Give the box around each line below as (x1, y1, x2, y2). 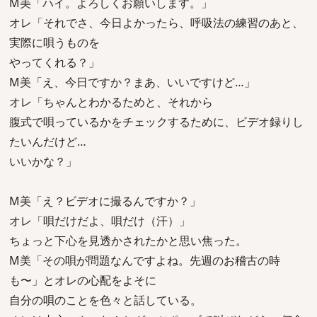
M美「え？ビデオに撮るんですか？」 (9, 193, 201, 209)
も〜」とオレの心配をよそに (9, 272, 156, 288)
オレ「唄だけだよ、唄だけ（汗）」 (9, 213, 190, 229)
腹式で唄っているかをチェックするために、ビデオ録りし (9, 114, 304, 129)
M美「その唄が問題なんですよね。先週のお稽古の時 (9, 253, 280, 268)
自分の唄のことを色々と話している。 (9, 292, 202, 308)
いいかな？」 (9, 154, 77, 169)
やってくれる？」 (9, 54, 100, 70)
